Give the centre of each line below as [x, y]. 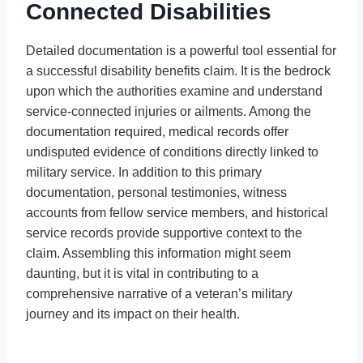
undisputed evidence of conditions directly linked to [172, 152]
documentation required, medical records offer [157, 131]
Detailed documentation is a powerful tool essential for [181, 50]
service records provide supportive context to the [164, 233]
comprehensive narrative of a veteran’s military [159, 293]
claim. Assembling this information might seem [158, 253]
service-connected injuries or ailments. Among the [169, 111]
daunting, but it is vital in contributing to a [142, 273]
